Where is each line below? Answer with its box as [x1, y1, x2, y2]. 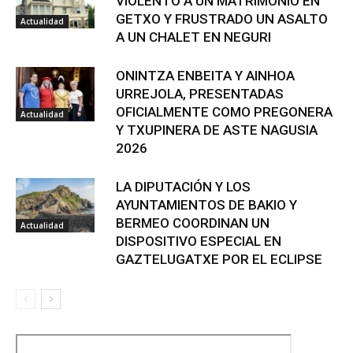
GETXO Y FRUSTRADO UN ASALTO [116, 11, 328, 28]
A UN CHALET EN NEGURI [116, 29, 271, 46]
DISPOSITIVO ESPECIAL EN [116, 233, 281, 250]
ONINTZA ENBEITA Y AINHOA [116, 68, 295, 84]
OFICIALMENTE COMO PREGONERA [116, 104, 333, 121]
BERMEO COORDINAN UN [116, 215, 269, 232]
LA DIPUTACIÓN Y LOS [116, 179, 251, 195]
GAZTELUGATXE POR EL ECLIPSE [116, 251, 322, 268]
